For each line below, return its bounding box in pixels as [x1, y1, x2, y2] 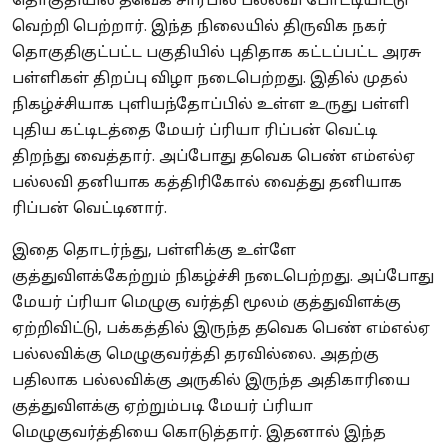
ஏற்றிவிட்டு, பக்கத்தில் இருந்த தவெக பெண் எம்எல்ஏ [12, 319, 430, 339]
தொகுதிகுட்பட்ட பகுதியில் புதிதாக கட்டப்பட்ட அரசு [12, 43, 421, 63]
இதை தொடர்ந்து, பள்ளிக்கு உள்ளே [12, 241, 296, 261]
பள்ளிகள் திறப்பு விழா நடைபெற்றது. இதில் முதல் [12, 69, 408, 89]
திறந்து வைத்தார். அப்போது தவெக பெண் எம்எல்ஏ [12, 147, 415, 167]
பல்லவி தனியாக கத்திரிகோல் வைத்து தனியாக [12, 173, 402, 193]
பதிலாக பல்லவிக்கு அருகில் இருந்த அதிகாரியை [12, 371, 410, 391]
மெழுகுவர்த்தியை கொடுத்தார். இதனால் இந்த [12, 423, 386, 443]
